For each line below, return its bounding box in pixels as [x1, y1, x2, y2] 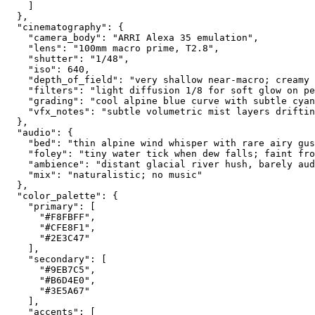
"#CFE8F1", [6, 221, 96, 233]
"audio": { [6, 127, 73, 138]
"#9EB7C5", [6, 264, 96, 275]
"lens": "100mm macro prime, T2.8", [6, 42, 219, 53]
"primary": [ [6, 200, 96, 212]
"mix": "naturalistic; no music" [6, 169, 202, 180]
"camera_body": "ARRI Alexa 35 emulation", [6, 32, 259, 43]
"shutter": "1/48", [6, 53, 129, 64]
